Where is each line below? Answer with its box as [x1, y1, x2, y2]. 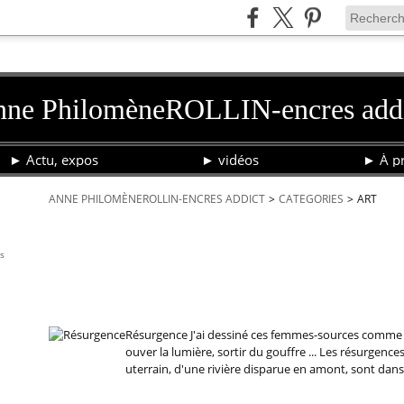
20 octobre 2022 [49, 279, 109, 288]
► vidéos [200, 150, 259, 169]
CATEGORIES [279, 191, 344, 207]
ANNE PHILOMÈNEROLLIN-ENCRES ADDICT [49, 191, 265, 207]
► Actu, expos [8, 150, 98, 169]
